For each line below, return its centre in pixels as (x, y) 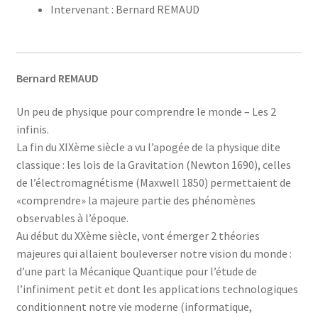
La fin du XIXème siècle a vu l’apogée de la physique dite (148, 147)
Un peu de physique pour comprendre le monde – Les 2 (146, 112)
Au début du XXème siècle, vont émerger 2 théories (138, 236)
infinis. (32, 130)
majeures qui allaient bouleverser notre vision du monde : (154, 254)
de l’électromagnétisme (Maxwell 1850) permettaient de (153, 183)
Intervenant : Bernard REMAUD (125, 10)
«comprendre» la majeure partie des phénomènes (136, 201)
